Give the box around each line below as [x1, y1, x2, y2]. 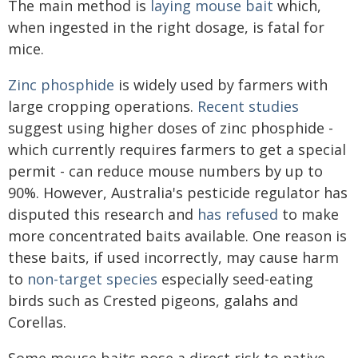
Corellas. [8, 312, 66, 332]
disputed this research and [8, 205, 197, 224]
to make [278, 205, 339, 224]
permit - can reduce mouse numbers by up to [8, 161, 323, 181]
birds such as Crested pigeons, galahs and [8, 291, 298, 310]
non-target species [27, 269, 157, 288]
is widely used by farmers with [114, 75, 328, 94]
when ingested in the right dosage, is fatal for [8, 18, 324, 37]
